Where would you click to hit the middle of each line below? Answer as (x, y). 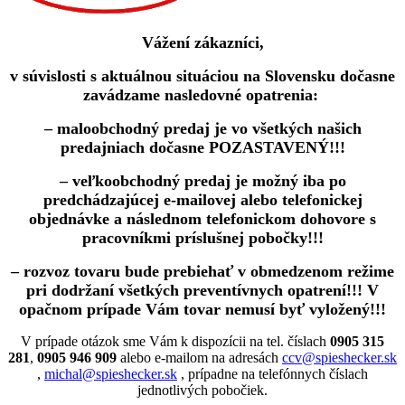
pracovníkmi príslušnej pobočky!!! (202, 238)
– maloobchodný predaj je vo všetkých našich (202, 129)
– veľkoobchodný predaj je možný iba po (202, 181)
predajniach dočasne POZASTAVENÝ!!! (202, 148)
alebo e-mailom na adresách (199, 358)
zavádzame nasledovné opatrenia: (202, 95)
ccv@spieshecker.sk (339, 358)
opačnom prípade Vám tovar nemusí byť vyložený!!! (202, 310)
